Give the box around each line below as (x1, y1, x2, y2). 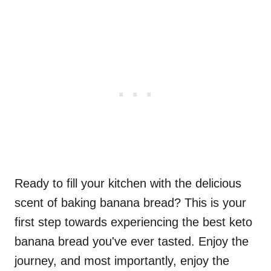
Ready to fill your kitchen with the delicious (15, 177, 241, 191)
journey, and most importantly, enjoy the (15, 254, 229, 268)
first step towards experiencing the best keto (15, 215, 252, 229)
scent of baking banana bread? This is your (15, 196, 246, 210)
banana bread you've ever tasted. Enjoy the (15, 235, 249, 249)
